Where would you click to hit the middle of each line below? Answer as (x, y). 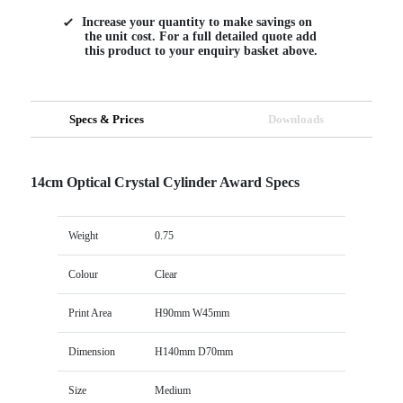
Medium (172, 390)
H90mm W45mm (192, 313)
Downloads (296, 119)
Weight (83, 235)
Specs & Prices (107, 119)
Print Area (90, 313)
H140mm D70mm (193, 351)
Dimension (91, 351)
